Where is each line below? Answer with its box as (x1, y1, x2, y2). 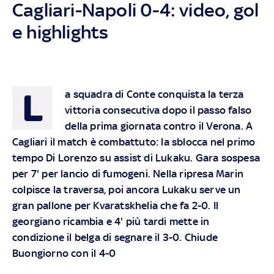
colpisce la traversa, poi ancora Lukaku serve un (12, 183, 241, 196)
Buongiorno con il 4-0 (12, 246, 116, 259)
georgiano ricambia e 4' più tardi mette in (12, 215, 210, 228)
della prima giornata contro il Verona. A (65, 119, 253, 132)
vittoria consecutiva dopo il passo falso (65, 103, 252, 116)
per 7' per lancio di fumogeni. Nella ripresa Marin (12, 167, 244, 180)
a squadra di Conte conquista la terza (65, 87, 244, 100)
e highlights (12, 21, 109, 43)
